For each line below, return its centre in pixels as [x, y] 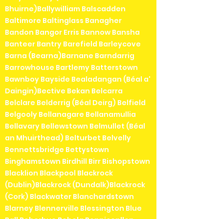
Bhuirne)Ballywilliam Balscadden [65, 9]
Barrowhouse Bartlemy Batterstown [71, 68]
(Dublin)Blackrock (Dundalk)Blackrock [75, 185]
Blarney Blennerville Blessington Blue [73, 208]
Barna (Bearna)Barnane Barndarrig [70, 56]
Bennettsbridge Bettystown [57, 150]
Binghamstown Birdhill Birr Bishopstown [77, 162]
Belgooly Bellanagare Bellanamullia [70, 115]
